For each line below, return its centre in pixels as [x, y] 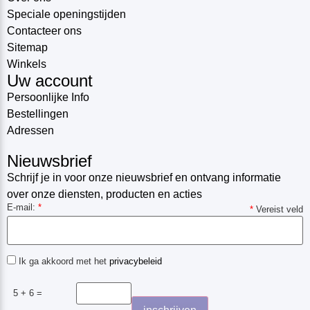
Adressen [30, 131]
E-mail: [22, 208]
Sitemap [27, 48]
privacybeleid [136, 261]
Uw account [50, 81]
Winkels [27, 64]
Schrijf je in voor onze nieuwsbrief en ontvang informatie [144, 178]
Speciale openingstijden [66, 15]
